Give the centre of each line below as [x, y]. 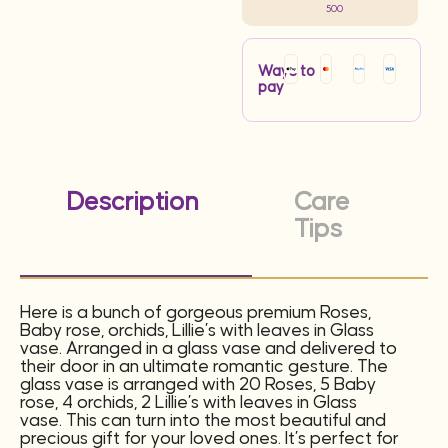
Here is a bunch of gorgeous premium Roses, [195, 312]
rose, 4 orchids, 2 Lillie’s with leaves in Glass [188, 402]
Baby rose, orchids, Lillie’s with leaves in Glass [197, 330]
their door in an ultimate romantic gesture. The [204, 366]
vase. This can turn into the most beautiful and [203, 420]
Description [133, 202]
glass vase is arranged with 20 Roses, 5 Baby [198, 384]
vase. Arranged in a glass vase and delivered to [208, 348]
